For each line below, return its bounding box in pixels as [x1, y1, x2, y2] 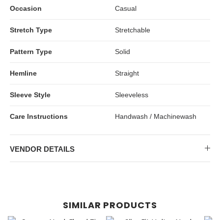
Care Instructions [10, 112, 68, 120]
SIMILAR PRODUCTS [63, 198, 157, 211]
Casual [115, 4, 137, 12]
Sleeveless [115, 90, 148, 99]
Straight [115, 69, 139, 77]
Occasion [10, 4, 42, 12]
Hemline [10, 69, 37, 77]
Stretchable [115, 26, 150, 34]
